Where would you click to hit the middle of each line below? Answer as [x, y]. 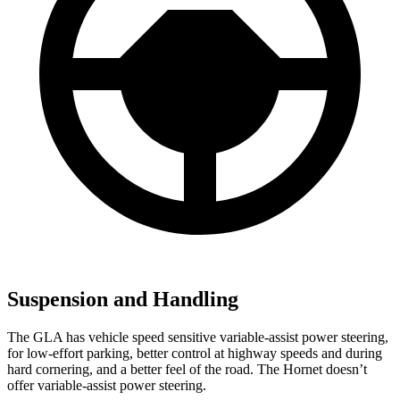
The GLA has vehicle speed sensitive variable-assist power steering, [198, 337]
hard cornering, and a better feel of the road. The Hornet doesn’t [187, 370]
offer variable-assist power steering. [107, 386]
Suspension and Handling [123, 300]
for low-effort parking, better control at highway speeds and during [195, 354]
